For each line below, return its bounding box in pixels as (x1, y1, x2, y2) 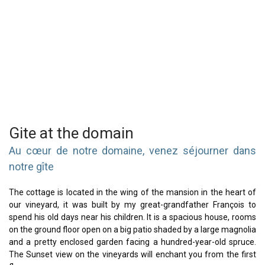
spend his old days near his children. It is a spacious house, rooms (9, 212, 256, 222)
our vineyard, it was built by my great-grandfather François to (9, 200, 256, 209)
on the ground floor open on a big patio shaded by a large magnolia (9, 225, 256, 234)
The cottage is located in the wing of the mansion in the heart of (9, 188, 256, 197)
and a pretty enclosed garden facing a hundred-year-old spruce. (9, 237, 256, 247)
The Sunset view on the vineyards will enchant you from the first (9, 250, 256, 259)
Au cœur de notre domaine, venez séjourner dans (9, 144, 256, 157)
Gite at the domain (9, 124, 134, 142)
